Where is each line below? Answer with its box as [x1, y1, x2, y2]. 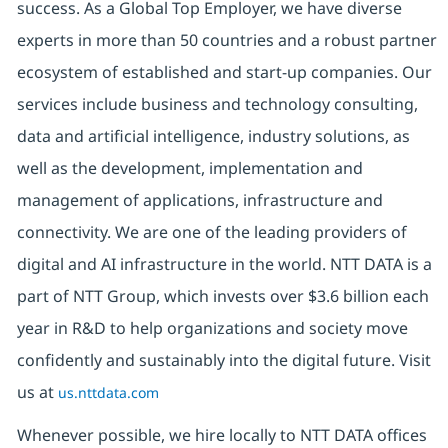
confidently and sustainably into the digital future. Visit [16, 348, 431, 371]
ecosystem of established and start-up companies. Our [16, 60, 432, 83]
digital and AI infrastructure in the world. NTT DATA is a [16, 252, 432, 275]
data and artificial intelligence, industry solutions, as [16, 124, 410, 147]
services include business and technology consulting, [16, 92, 418, 115]
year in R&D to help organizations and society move [16, 316, 408, 339]
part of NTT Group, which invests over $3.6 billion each [16, 284, 429, 307]
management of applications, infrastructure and [16, 188, 383, 211]
